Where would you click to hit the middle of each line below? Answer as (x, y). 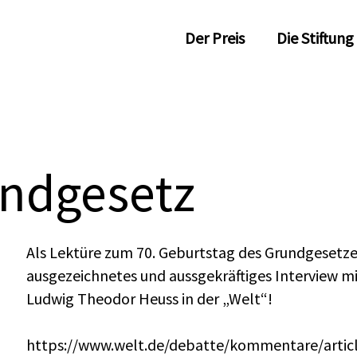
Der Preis (214, 38)
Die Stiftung (315, 38)
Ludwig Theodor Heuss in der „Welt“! (150, 299)
